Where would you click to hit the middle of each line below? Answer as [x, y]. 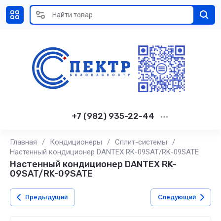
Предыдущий [46, 197]
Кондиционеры [76, 142]
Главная [23, 142]
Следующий [177, 197]
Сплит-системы [141, 142]
